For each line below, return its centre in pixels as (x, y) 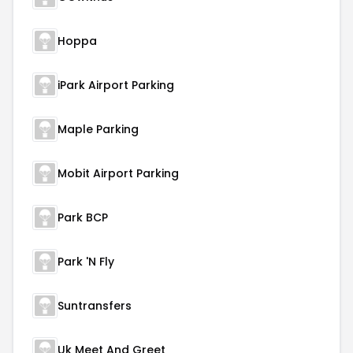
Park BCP (83, 217)
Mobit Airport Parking (118, 173)
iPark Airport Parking (116, 85)
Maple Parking (98, 129)
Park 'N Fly (86, 262)
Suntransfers (95, 306)
